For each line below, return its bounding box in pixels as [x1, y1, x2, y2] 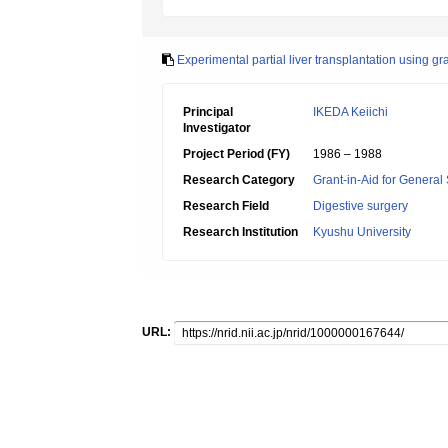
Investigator [183, 121, 251, 135]
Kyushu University [313, 225, 411, 239]
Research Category [183, 173, 295, 187]
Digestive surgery [313, 199, 408, 213]
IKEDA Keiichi [313, 105, 388, 119]
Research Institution [183, 225, 298, 239]
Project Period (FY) [183, 147, 290, 161]
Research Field [183, 199, 269, 213]
